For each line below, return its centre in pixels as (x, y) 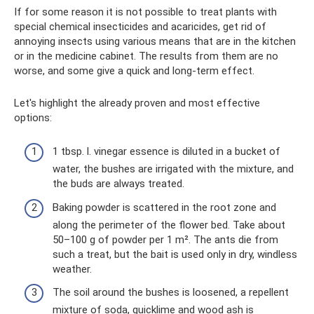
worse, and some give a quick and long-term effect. (134, 70)
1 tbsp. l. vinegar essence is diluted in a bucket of (166, 151)
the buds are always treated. (118, 184)
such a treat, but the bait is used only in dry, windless (175, 254)
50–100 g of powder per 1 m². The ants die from (165, 239)
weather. (72, 269)
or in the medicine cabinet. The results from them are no (146, 56)
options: (33, 117)
